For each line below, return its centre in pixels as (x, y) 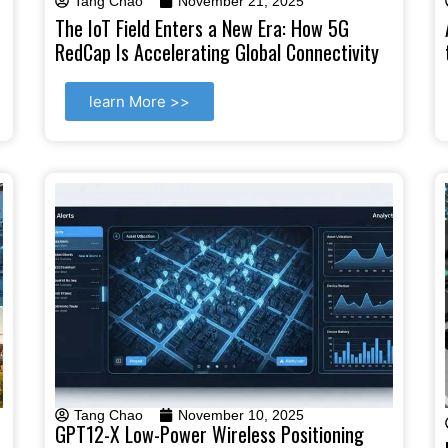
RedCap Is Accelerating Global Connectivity (217, 51)
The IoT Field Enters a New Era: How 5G (202, 27)
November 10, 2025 (241, 414)
